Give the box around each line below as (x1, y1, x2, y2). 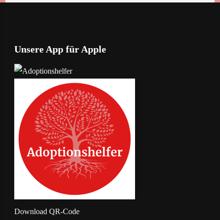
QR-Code (49, 207, 80, 216)
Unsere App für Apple (14, 43, 106, 55)
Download (14, 207, 47, 216)
